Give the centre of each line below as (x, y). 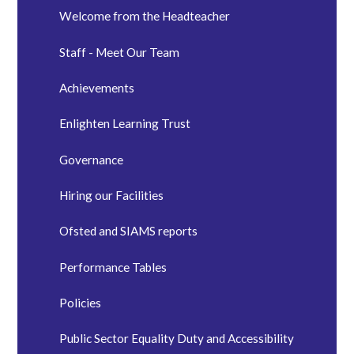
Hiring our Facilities (112, 195)
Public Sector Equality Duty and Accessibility (177, 339)
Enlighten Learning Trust (125, 124)
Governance (92, 159)
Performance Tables (113, 267)
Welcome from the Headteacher (145, 16)
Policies (81, 303)
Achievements (97, 87)
